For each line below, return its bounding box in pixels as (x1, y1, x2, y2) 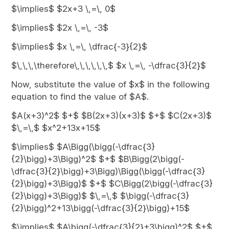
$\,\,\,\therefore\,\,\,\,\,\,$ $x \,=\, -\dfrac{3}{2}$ (11, 60, 207, 71)
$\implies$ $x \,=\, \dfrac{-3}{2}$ (11, 41, 148, 52)
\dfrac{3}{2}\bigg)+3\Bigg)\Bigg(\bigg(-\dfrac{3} (11, 166, 205, 176)
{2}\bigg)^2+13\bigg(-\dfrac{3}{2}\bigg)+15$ (11, 203, 190, 213)
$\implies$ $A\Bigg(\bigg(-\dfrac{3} (11, 142, 155, 152)
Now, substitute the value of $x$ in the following (11, 79, 210, 89)
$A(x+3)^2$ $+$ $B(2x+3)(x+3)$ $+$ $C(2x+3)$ (11, 110, 212, 121)
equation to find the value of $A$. (11, 91, 149, 102)
